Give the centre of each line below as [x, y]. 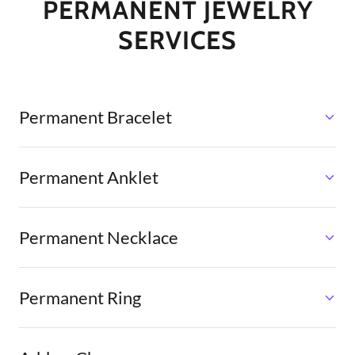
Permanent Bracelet [95, 117]
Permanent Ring [80, 298]
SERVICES [177, 40]
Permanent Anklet [89, 177]
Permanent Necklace [99, 238]
